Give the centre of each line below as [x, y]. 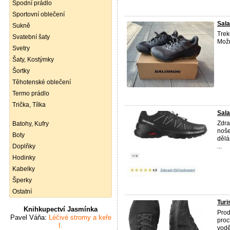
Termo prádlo [31, 93]
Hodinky [24, 158]
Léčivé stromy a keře [79, 217]
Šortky [21, 71]
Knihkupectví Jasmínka [61, 209]
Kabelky [24, 169]
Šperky [22, 180]
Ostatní [22, 191]
